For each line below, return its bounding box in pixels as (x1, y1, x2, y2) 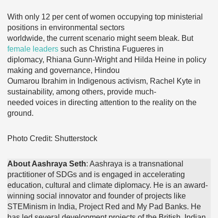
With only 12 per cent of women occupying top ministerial (7, 13, 203, 21)
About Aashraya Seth (7, 160, 86, 168)
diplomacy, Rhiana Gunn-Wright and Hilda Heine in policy (7, 55, 206, 64)
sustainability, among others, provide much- (7, 88, 156, 96)
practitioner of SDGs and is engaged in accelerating (7, 170, 185, 179)
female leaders (7, 45, 58, 54)
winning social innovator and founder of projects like (7, 192, 186, 200)
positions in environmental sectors (7, 23, 125, 32)
